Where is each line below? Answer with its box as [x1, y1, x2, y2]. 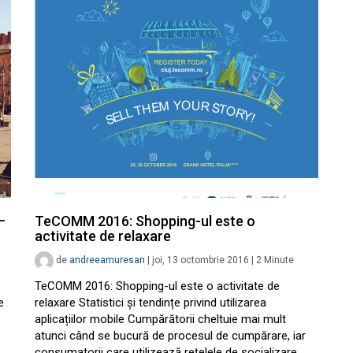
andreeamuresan [69, 255, 145, 266]
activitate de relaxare [35, 228, 171, 245]
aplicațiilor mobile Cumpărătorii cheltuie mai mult [35, 312, 286, 327]
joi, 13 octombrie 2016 [152, 255, 249, 266]
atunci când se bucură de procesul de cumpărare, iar [35, 329, 306, 344]
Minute [264, 255, 294, 266]
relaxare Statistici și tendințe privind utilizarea [35, 295, 266, 310]
